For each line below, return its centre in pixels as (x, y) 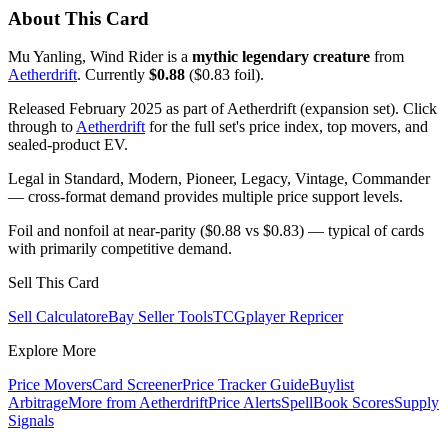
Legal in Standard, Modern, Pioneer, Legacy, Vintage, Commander (219, 179)
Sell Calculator (54, 317)
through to (42, 127)
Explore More (52, 351)
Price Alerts (244, 403)
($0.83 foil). (224, 75)
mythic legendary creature (281, 57)
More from (103, 403)
